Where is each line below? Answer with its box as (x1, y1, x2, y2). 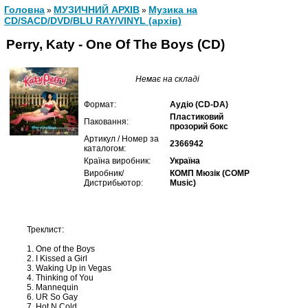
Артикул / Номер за (84, 134, 159, 144)
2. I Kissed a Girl (27, 254, 87, 263)
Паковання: (84, 117, 129, 126)
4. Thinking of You (27, 273, 93, 283)
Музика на (148, 4, 197, 15)
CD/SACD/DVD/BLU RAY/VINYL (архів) (4, 15, 181, 26)
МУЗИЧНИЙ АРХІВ (54, 4, 140, 15)
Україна (170, 156, 200, 166)
